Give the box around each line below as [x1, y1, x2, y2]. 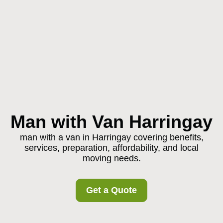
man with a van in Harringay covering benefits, [19, 132, 204, 142]
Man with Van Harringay [10, 111, 213, 132]
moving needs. [82, 153, 141, 163]
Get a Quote [86, 185, 137, 195]
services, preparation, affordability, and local [24, 143, 199, 153]
